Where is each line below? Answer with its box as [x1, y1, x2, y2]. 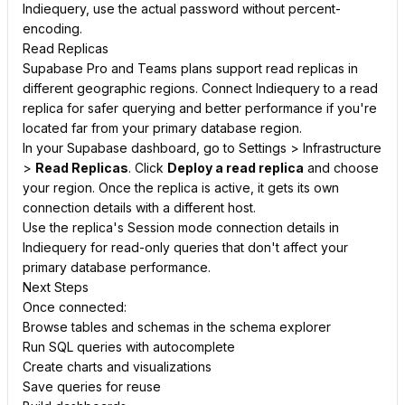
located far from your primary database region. [23, 120, 302, 136]
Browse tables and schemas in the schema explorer [23, 319, 331, 334]
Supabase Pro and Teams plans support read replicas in [23, 61, 358, 76]
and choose [304, 160, 379, 175]
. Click [128, 160, 167, 175]
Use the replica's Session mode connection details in [23, 220, 339, 235]
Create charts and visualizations [23, 359, 212, 374]
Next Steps [23, 279, 89, 295]
